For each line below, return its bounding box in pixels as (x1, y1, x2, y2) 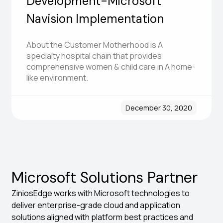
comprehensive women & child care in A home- (26, 61, 196, 73)
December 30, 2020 (125, 103, 192, 113)
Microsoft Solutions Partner (11, 168, 198, 187)
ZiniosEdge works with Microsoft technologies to (11, 188, 190, 199)
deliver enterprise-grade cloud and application (11, 200, 181, 211)
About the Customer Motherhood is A (26, 39, 163, 51)
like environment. (26, 72, 89, 84)
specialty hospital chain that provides (26, 50, 162, 62)
